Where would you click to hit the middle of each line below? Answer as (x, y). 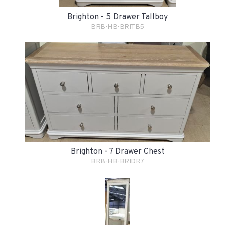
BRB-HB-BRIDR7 (118, 161)
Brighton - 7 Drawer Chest (118, 151)
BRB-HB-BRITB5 (118, 27)
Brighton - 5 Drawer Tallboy (117, 17)
